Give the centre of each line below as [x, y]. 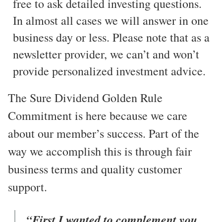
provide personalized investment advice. [109, 71]
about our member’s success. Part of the [104, 134]
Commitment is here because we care [98, 116]
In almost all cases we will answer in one [111, 21]
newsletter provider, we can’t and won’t [106, 54]
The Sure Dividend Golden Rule [85, 98]
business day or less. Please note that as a [111, 37]
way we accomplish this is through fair [100, 151]
